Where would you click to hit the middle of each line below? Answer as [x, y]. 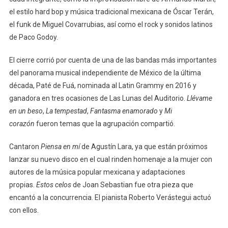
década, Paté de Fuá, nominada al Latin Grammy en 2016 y [103, 85]
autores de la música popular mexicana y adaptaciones [97, 172]
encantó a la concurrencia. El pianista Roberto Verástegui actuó [110, 197]
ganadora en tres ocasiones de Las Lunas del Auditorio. [98, 98]
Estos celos [53, 184]
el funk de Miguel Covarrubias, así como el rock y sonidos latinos [111, 24]
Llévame [199, 98]
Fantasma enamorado [124, 111]
